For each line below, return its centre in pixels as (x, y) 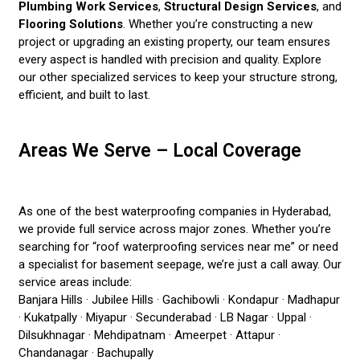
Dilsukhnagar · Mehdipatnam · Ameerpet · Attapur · (149, 335)
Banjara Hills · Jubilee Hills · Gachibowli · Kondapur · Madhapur (179, 299)
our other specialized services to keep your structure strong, (178, 77)
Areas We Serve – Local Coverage (160, 150)
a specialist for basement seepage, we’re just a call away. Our (180, 264)
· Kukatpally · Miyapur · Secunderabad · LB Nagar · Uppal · (165, 317)
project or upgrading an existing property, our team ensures (174, 41)
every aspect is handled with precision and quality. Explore (170, 59)
